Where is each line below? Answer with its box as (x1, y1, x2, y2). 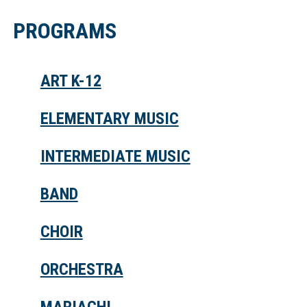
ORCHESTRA (40, 260, 123, 280)
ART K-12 (40, 71, 101, 91)
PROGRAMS (12, 18, 116, 45)
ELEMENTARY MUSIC (40, 109, 179, 129)
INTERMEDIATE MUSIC (40, 147, 191, 167)
